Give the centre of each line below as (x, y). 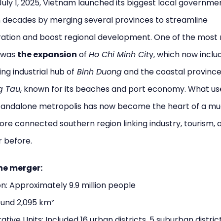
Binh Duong (98, 72)
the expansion (47, 55)
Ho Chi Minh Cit (119, 55)
